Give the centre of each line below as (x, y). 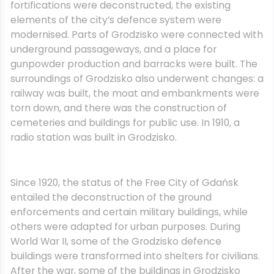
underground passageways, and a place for (113, 49)
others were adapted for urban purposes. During (125, 227)
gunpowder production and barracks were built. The (134, 64)
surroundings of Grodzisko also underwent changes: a (137, 79)
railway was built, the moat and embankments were (135, 93)
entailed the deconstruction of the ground (111, 197)
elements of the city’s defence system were (116, 20)
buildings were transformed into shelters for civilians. (135, 256)
